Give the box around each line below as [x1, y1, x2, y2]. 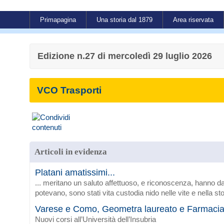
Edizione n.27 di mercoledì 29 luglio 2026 [37, 51, 212, 61]
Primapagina [40, 16, 76, 23]
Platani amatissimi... [35, 167, 115, 177]
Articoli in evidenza [34, 146, 107, 156]
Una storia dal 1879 [96, 16, 152, 23]
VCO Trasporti [37, 84, 101, 95]
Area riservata [173, 16, 213, 23]
